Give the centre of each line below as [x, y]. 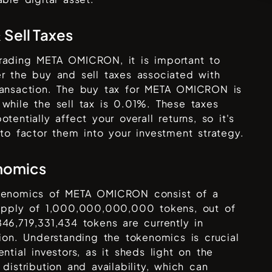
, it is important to [171, 60]
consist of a [184, 194]
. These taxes [183, 104]
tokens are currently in [141, 223]
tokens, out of [195, 208]
